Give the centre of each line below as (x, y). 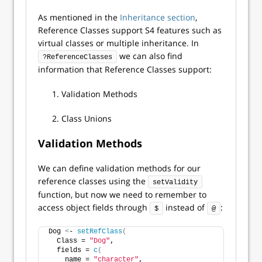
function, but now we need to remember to (122, 194)
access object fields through (94, 207)
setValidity (175, 182)
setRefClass (100, 232)
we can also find (150, 56)
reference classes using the (93, 181)
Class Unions (87, 118)
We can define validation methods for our (119, 168)
